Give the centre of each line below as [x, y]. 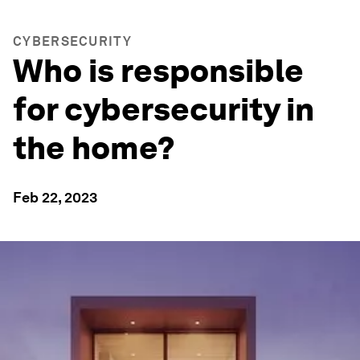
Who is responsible [158, 71]
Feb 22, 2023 [55, 197]
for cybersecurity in [164, 109]
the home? [94, 148]
